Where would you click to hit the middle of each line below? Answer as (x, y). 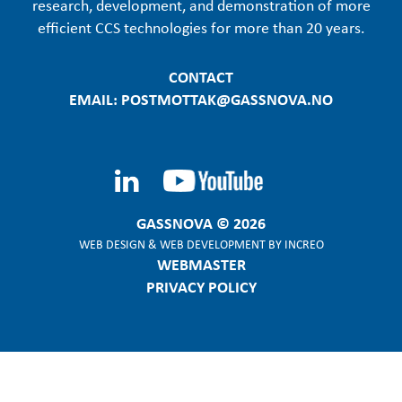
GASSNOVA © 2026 (201, 222)
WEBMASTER (201, 263)
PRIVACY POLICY (201, 286)
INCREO (304, 243)
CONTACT (201, 76)
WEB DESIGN (112, 243)
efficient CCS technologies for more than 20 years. (201, 26)
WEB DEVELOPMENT (212, 243)
